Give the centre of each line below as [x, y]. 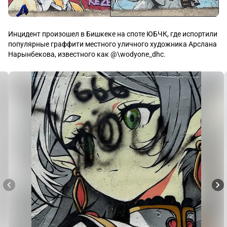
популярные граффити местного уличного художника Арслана [112, 44]
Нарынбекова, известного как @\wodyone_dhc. [87, 54]
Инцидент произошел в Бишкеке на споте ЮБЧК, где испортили [113, 34]
